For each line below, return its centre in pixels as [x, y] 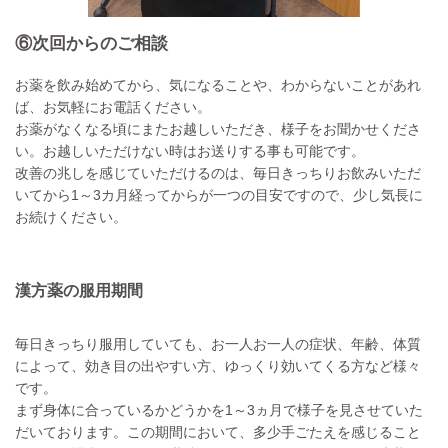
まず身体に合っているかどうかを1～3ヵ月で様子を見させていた [219, 409]
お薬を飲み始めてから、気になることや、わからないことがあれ [218, 84]
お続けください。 [71, 216]
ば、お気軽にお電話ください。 [113, 106]
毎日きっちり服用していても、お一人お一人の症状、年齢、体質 [218, 343]
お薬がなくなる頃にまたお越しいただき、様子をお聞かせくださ [218, 128]
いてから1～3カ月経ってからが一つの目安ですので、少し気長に [219, 194]
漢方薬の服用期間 [79, 290]
